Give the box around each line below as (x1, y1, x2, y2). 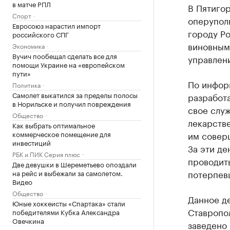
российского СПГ (12, 29, 69, 39)
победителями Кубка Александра (12, 206, 120, 217)
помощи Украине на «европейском (12, 59, 125, 69)
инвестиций (12, 137, 51, 147)
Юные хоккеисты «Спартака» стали (12, 198, 125, 208)
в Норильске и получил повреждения (12, 98, 131, 108)
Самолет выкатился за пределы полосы (12, 89, 138, 100)
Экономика (12, 41, 45, 50)
